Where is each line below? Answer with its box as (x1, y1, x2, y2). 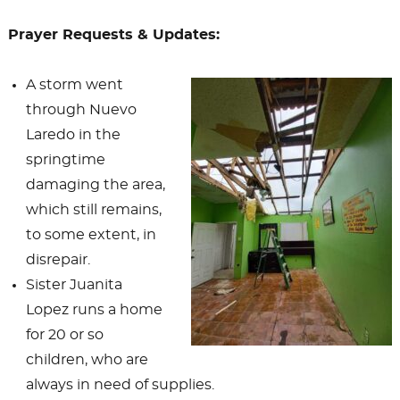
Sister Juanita (25, 277, 122, 292)
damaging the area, (25, 177, 165, 192)
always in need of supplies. (25, 377, 214, 392)
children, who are (25, 352, 148, 367)
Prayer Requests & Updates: (7, 27, 220, 42)
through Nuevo (25, 102, 137, 117)
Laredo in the (25, 127, 121, 142)
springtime (25, 152, 105, 167)
